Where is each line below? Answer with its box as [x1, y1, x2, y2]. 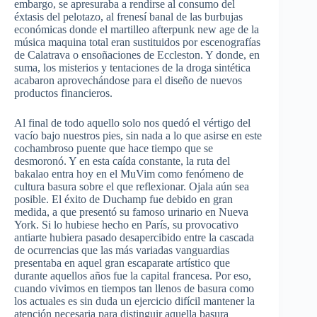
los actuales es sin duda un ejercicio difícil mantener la [14, 295, 255, 308]
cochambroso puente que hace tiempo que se [14, 142, 213, 155]
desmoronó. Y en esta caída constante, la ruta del [14, 155, 230, 168]
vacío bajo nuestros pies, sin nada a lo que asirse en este [14, 129, 262, 142]
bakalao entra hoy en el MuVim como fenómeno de [14, 168, 243, 180]
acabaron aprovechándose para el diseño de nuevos [14, 74, 242, 87]
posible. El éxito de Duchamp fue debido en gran [14, 193, 233, 206]
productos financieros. [14, 87, 113, 100]
